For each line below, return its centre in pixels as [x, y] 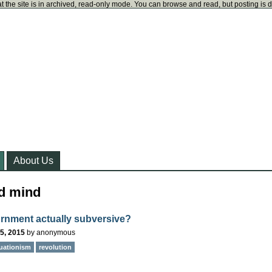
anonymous [56, 233]
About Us [33, 161]
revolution [55, 247]
